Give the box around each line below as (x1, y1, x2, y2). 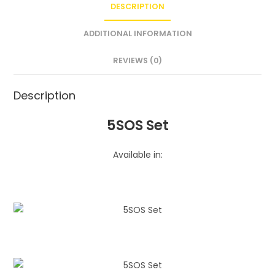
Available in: (112, 148, 163, 161)
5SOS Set (106, 115, 169, 135)
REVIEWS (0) (113, 55, 162, 66)
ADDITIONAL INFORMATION (83, 28, 192, 39)
